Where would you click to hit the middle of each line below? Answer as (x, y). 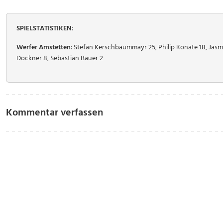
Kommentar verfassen (55, 113)
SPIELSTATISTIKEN (44, 29)
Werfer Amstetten (44, 48)
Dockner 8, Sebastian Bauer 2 (60, 58)
